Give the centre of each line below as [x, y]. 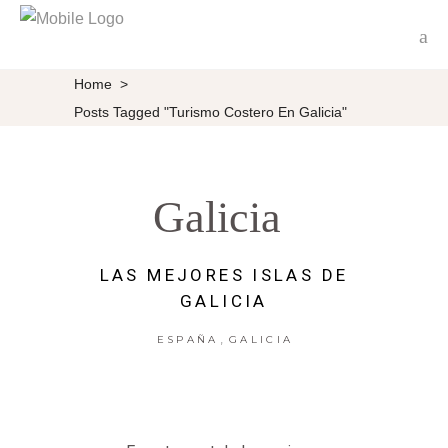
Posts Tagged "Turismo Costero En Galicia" [210, 111]
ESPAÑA [187, 339]
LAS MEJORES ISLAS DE [224, 275]
